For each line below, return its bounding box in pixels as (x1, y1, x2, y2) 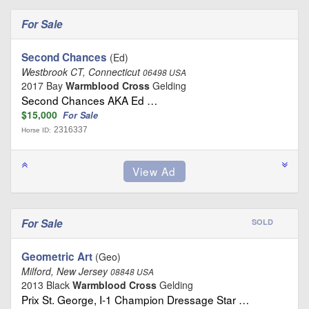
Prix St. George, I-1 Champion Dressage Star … (21, 292, 249, 308)
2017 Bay (21, 79, 66, 93)
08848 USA (110, 266, 154, 278)
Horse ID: (21, 126, 51, 134)
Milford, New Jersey (21, 264, 110, 279)
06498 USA (143, 67, 186, 79)
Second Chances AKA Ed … (21, 92, 157, 108)
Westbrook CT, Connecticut (21, 65, 143, 79)
